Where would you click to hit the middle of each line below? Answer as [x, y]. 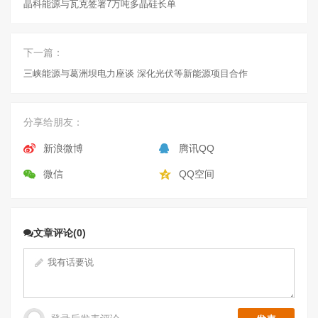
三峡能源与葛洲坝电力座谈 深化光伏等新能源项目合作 [136, 73]
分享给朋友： [53, 122]
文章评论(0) [60, 232]
